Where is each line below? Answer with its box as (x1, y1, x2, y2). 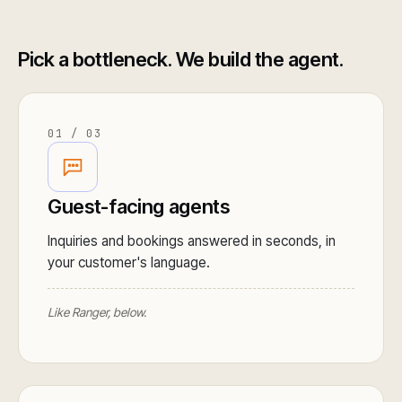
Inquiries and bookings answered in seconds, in (48, 232, 336, 250)
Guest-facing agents (48, 195, 230, 219)
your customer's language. (48, 254, 210, 272)
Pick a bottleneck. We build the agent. (18, 48, 344, 72)
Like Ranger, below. (48, 305, 146, 320)
